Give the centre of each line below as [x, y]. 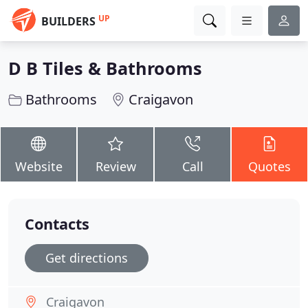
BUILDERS [68, 21]
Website [38, 166]
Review [115, 166]
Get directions [87, 258]
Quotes [269, 166]
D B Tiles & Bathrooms [105, 68]
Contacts [57, 224]
